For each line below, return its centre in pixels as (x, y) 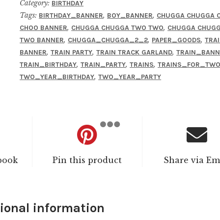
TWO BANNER (42, 40)
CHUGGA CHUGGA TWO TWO (118, 27)
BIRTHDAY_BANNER (71, 15)
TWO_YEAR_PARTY (130, 77)
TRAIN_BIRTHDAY (48, 64)
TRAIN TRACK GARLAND (135, 52)
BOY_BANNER (130, 15)
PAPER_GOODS (177, 40)
